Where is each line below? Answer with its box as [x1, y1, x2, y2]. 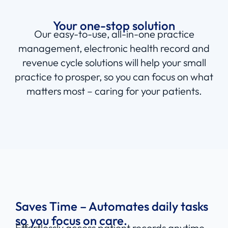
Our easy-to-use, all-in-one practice [34, 27, 194, 41]
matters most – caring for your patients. [26, 84, 202, 98]
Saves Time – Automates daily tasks [15, 198, 208, 214]
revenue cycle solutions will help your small [22, 56, 206, 69]
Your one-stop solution [53, 18, 175, 34]
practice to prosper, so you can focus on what [15, 70, 213, 83]
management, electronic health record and [18, 42, 210, 55]
